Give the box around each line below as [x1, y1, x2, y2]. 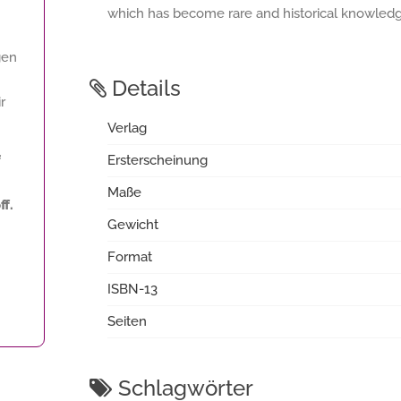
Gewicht [107, 217, 158, 233]
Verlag [107, 120, 147, 136]
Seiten [107, 313, 147, 329]
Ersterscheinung [107, 152, 208, 168]
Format [107, 249, 152, 265]
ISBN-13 [107, 281, 158, 297]
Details [107, 75, 181, 101]
